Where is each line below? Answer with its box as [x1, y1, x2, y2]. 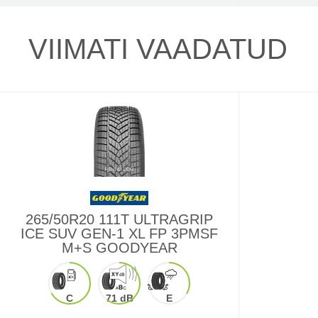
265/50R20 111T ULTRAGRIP [26, 212, 213, 227]
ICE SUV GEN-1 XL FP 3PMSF [21, 226, 218, 241]
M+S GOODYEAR [61, 240, 177, 256]
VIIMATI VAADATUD [28, 33, 287, 65]
